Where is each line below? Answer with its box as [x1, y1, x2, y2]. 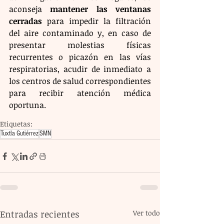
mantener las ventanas [50, 3, 151, 14]
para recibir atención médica [9, 87, 151, 98]
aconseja [9, 3, 50, 14]
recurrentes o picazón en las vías [9, 51, 151, 62]
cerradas [9, 15, 42, 26]
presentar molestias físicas [9, 39, 151, 50]
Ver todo [133, 208, 160, 217]
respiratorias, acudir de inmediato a [9, 63, 151, 74]
